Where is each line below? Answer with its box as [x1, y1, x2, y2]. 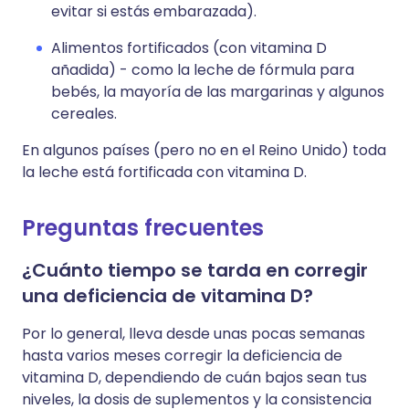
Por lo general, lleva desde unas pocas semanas [22, 323, 365, 344]
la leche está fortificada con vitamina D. [22, 162, 307, 183]
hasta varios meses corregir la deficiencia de [22, 345, 342, 366]
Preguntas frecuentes [22, 213, 264, 243]
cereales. [51, 103, 117, 124]
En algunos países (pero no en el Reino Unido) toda [22, 140, 386, 161]
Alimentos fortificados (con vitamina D [51, 37, 327, 58]
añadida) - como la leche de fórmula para [51, 59, 354, 80]
